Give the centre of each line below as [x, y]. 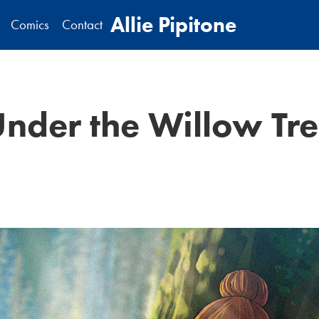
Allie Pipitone [173, 25]
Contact [82, 25]
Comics [30, 25]
